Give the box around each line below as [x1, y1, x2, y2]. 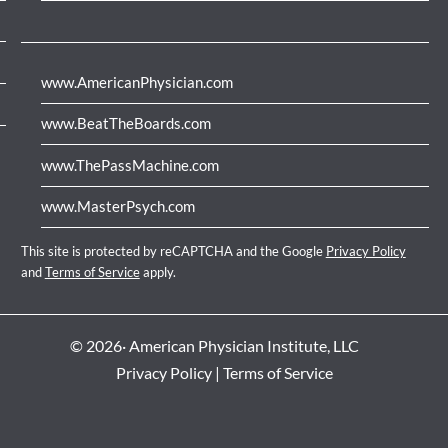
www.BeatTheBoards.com [40, 114, 211, 133]
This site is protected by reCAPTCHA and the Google [20, 243, 326, 260]
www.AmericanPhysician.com [40, 72, 233, 91]
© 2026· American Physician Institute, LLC [69, 336, 359, 356]
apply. [139, 264, 176, 281]
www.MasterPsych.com [40, 197, 195, 216]
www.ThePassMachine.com [40, 155, 219, 174]
